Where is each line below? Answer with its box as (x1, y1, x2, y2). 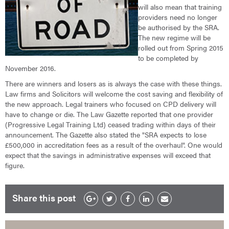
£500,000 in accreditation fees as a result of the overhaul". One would (5, 140, 222, 150)
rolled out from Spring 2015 (138, 42, 223, 53)
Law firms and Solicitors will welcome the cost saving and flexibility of (5, 88, 223, 99)
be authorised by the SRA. (138, 22, 219, 32)
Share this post (12, 191, 76, 204)
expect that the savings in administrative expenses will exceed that (5, 150, 211, 160)
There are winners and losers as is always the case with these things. (5, 78, 222, 88)
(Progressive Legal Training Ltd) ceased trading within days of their (5, 119, 216, 129)
